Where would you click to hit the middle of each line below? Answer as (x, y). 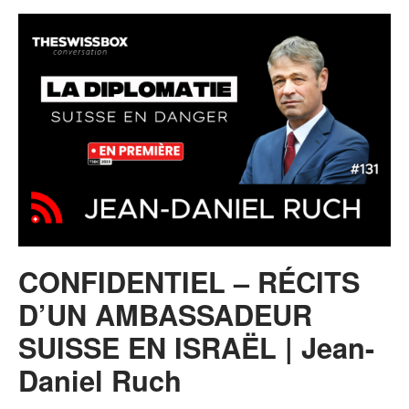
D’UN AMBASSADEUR (165, 314)
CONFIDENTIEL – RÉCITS (189, 281)
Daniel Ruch (100, 379)
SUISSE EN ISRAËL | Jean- (196, 346)
